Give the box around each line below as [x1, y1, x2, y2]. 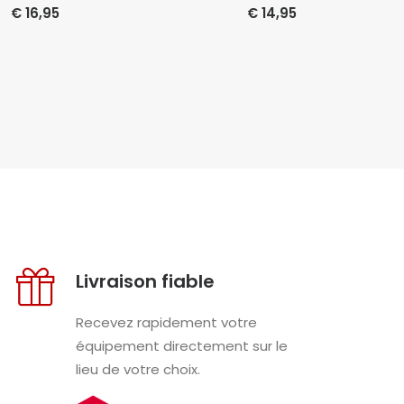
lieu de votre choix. [75, 360, 200, 379]
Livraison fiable [75, 269, 215, 294]
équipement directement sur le [75, 336, 288, 355]
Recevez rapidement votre [75, 313, 257, 332]
